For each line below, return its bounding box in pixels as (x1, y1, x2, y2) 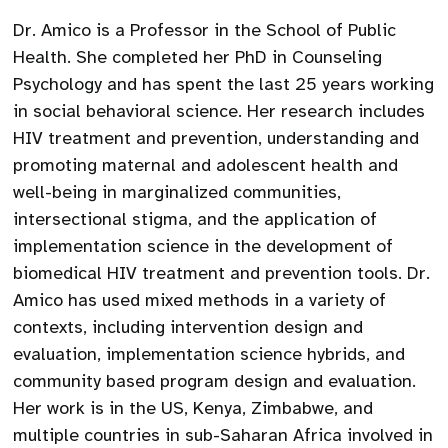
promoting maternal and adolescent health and (13, 154, 399, 176)
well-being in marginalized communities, (13, 181, 342, 203)
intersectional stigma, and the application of (13, 208, 378, 230)
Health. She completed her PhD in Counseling (13, 46, 383, 68)
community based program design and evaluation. (13, 370, 417, 392)
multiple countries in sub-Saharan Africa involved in (13, 424, 434, 446)
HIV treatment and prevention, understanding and (13, 127, 420, 149)
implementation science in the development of (13, 235, 394, 257)
